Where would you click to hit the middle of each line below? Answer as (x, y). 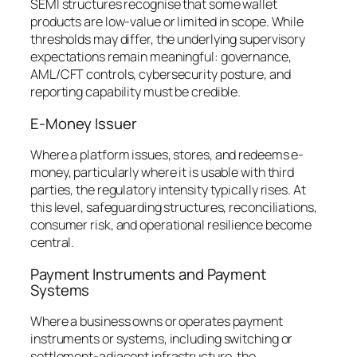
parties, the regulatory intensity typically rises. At (168, 190)
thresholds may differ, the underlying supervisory (168, 39)
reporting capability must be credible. (136, 92)
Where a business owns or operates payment (157, 322)
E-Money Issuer (84, 123)
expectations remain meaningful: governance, (161, 57)
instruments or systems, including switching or (162, 339)
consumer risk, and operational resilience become (171, 225)
